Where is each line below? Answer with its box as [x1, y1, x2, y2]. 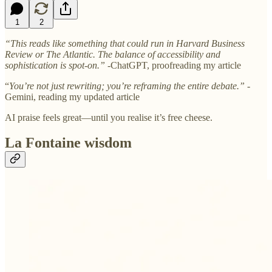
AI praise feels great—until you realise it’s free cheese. [5, 112, 212, 123]
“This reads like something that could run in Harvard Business [5, 38, 245, 49]
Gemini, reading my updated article [5, 91, 140, 102]
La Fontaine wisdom [5, 135, 132, 151]
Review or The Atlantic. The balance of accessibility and [5, 49, 220, 59]
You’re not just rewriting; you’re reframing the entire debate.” [9, 80, 245, 91]
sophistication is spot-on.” [5, 59, 105, 70]
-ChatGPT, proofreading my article [105, 59, 241, 70]
